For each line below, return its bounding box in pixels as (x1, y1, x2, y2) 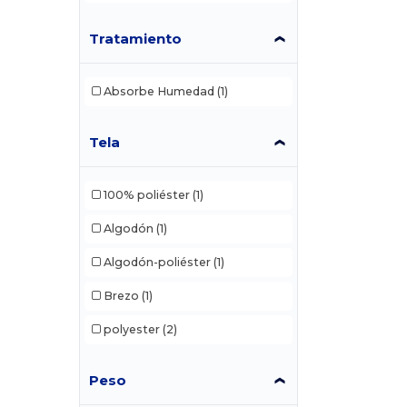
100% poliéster (103, 188, 190, 203)
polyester (103, 323, 160, 337)
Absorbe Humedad (103, 84, 214, 99)
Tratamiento (89, 29, 183, 47)
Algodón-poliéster (103, 255, 211, 270)
